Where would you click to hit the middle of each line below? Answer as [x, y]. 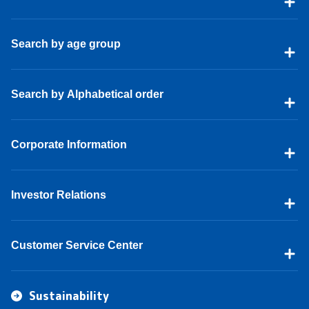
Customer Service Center [77, 245]
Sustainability [69, 296]
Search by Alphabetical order [87, 94]
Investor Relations [59, 195]
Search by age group [66, 43]
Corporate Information [69, 144]
